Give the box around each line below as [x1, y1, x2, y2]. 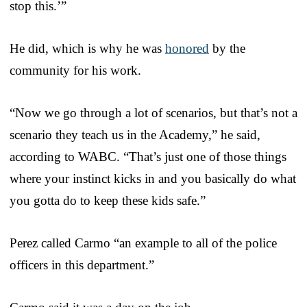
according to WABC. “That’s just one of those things [10, 149, 286, 164]
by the [209, 40, 245, 56]
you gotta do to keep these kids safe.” [10, 193, 206, 208]
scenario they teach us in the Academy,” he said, [10, 127, 260, 142]
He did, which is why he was [10, 40, 165, 56]
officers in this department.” [10, 257, 154, 272]
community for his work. [10, 62, 141, 77]
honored [165, 40, 209, 56]
